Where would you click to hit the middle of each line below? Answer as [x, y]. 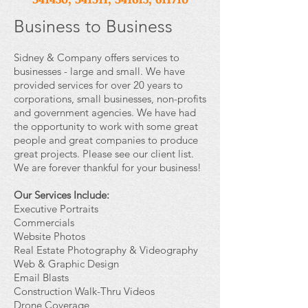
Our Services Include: [62, 195]
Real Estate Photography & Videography [106, 250]
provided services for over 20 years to [98, 85]
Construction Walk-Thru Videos [84, 291]
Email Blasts [41, 277]
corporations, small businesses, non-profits [110, 99]
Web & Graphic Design [66, 264]
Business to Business [93, 26]
